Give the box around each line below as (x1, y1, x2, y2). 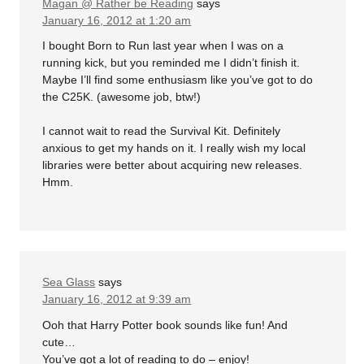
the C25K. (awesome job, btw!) (42, 90, 201, 104)
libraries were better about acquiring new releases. (42, 158, 303, 172)
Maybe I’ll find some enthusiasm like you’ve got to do (42, 73, 314, 87)
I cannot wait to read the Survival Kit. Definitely (42, 124, 281, 138)
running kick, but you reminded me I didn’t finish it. (42, 56, 301, 70)
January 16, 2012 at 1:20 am (42, 13, 192, 27)
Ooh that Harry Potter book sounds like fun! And (42, 318, 288, 331)
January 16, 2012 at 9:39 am (42, 292, 192, 306)
